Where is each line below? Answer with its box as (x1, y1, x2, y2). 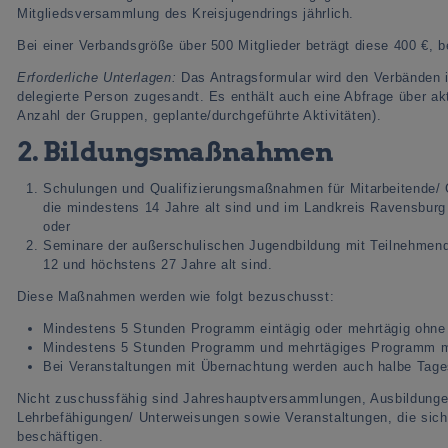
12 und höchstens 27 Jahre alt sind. (43, 256, 273, 272)
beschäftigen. (17, 428, 104, 444)
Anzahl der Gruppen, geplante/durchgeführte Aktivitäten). (17, 107, 382, 123)
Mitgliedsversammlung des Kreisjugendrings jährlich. (17, 5, 355, 21)
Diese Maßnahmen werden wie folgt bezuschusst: (17, 288, 335, 304)
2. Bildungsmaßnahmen (17, 135, 334, 167)
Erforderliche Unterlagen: (17, 69, 181, 85)
